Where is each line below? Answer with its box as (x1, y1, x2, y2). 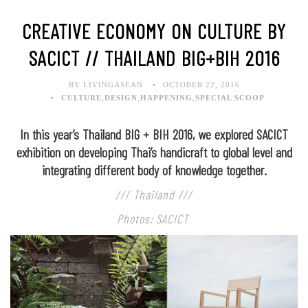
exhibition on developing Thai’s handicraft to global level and (16, 144, 292, 161)
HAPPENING (140, 93, 192, 102)
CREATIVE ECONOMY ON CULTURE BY (22, 19, 286, 44)
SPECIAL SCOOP (195, 93, 265, 102)
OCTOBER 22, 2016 (162, 80, 240, 89)
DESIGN (104, 93, 137, 102)
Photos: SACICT (116, 211, 192, 227)
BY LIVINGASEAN (68, 80, 143, 89)
